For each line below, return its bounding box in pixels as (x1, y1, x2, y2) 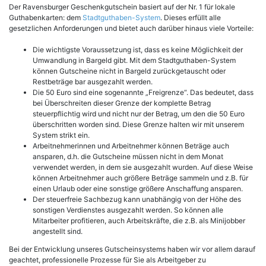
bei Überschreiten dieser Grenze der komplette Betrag (33, 98, 211, 107)
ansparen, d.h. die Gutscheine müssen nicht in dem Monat (33, 151, 223, 161)
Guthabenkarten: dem (9, 12, 83, 22)
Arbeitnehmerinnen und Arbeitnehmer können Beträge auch (33, 141, 229, 150)
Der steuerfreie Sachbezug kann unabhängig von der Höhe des (33, 194, 241, 204)
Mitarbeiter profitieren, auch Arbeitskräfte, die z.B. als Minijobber (33, 216, 245, 225)
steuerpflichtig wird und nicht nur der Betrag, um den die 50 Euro (33, 109, 245, 118)
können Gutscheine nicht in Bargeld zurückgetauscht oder (33, 66, 226, 75)
